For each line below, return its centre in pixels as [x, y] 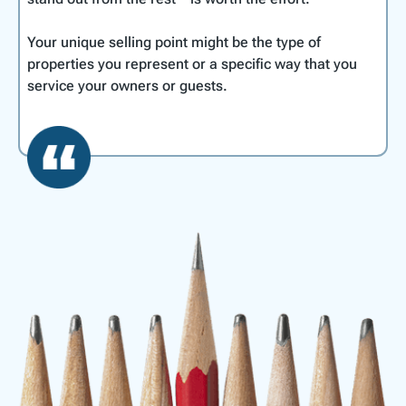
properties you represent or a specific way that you [192, 63]
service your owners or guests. [127, 85]
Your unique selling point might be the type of [174, 42]
